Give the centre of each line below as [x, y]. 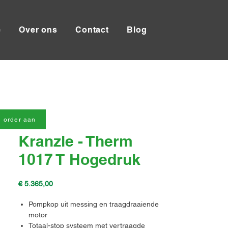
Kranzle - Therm [76, 141]
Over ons [38, 30]
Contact [92, 30]
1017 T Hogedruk [79, 159]
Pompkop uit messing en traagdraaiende [94, 204]
